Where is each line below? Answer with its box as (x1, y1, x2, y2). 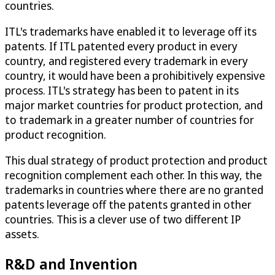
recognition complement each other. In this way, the (5, 167, 262, 182)
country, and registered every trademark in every (5, 53, 248, 68)
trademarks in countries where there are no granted (5, 182, 263, 197)
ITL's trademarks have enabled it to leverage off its (5, 23, 257, 39)
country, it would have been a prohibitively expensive (5, 68, 265, 83)
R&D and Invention (5, 253, 137, 274)
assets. (5, 226, 39, 241)
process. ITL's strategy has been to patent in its (5, 82, 239, 98)
